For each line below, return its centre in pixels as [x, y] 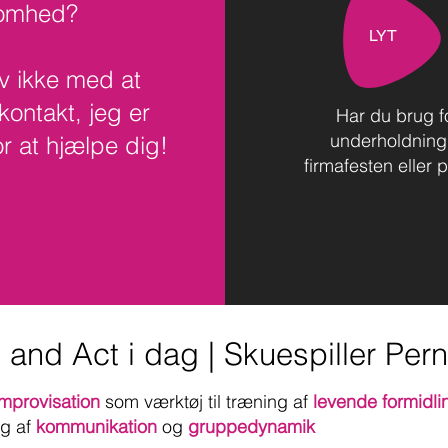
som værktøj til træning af [204, 401]
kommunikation [96, 426]
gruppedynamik [251, 426]
